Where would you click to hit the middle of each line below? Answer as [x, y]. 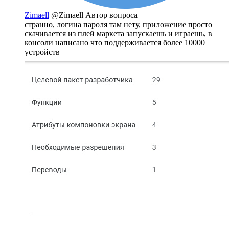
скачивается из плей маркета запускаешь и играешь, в [118, 33]
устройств [42, 52]
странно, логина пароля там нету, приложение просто [118, 24]
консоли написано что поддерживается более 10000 [115, 42]
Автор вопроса [111, 15]
